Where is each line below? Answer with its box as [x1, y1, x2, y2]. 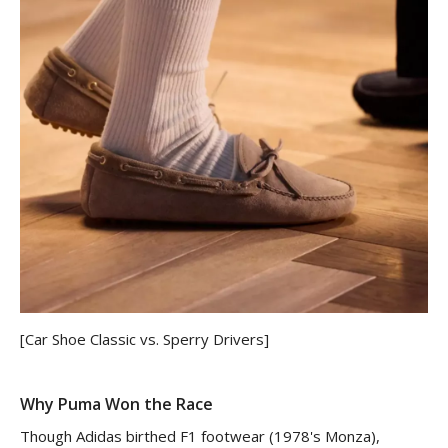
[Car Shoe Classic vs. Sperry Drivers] [20, 328, 269, 349]
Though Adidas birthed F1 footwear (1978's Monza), [20, 425, 380, 446]
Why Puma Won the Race [20, 392, 213, 415]
